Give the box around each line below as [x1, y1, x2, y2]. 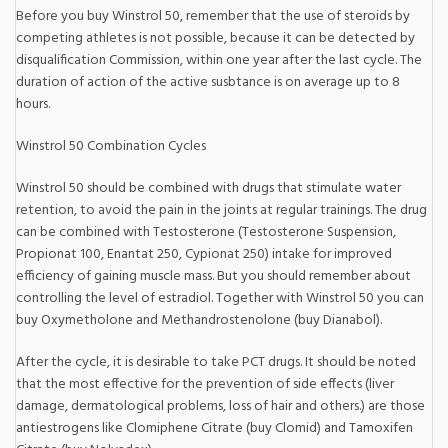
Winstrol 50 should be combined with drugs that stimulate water [16, 176, 401, 200]
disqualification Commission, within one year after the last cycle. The [16, 48, 422, 72]
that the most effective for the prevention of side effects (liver [16, 372, 394, 396]
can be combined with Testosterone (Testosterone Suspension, [16, 220, 396, 244]
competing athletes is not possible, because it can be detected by [16, 26, 415, 50]
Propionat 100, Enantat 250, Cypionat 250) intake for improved [16, 242, 392, 266]
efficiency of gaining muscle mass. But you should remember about [16, 264, 411, 288]
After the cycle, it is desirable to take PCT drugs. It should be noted [16, 350, 416, 374]
